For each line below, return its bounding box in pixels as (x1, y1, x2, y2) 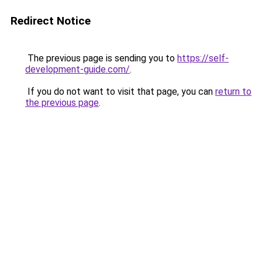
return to (215, 86, 251, 97)
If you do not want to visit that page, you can (25, 86, 215, 97)
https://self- (177, 53, 229, 64)
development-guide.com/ (25, 64, 130, 75)
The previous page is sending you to (25, 53, 177, 64)
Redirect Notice (11, 14, 91, 27)
